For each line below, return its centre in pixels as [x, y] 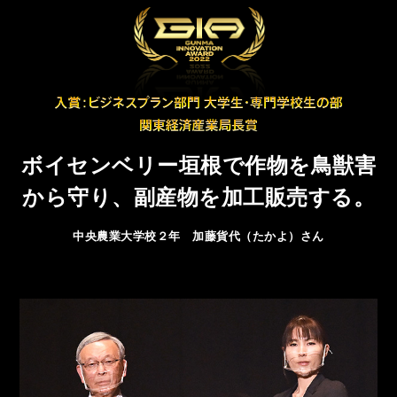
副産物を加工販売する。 [254, 197]
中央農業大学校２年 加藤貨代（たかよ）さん [198, 236]
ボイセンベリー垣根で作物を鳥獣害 [198, 165]
